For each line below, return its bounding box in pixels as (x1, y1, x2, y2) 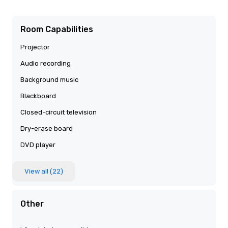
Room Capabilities (20, 24, 93, 34)
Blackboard (20, 92, 56, 100)
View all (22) (24, 167, 63, 175)
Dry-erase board (20, 125, 73, 132)
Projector (20, 43, 50, 51)
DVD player (20, 141, 55, 149)
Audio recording (20, 60, 71, 67)
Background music (20, 76, 78, 83)
